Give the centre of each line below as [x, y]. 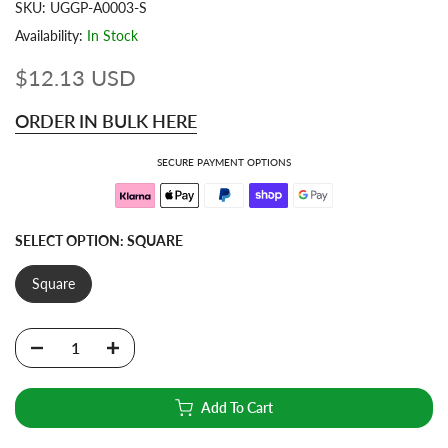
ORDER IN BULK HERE [106, 120]
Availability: [51, 35]
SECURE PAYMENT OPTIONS [224, 161]
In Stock [112, 35]
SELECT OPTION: [71, 240]
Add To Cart [237, 407]
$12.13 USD [75, 77]
